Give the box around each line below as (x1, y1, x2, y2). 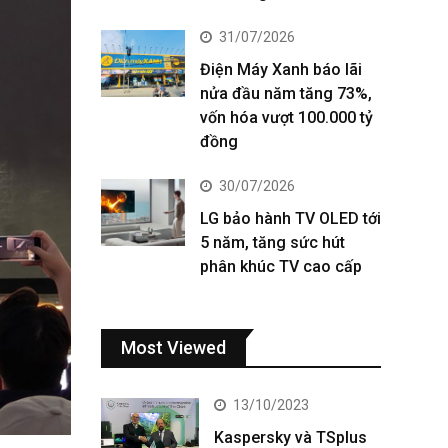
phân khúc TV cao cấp (200, 257, 362, 276)
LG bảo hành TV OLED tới (200, 209, 381, 228)
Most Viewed (121, 337, 226, 358)
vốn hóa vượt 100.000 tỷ (200, 108, 373, 127)
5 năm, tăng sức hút (200, 233, 345, 252)
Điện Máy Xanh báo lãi (200, 60, 362, 79)
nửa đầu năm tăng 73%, (200, 84, 372, 103)
